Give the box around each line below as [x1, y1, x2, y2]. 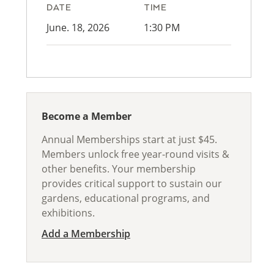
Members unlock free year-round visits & [42, 147, 229, 161]
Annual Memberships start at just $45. [42, 133, 217, 146]
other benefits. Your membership [42, 162, 196, 176]
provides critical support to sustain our [42, 177, 222, 190]
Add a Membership [42, 227, 130, 240]
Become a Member [42, 109, 131, 123]
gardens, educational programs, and [42, 191, 210, 205]
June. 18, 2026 [46, 21, 109, 34]
